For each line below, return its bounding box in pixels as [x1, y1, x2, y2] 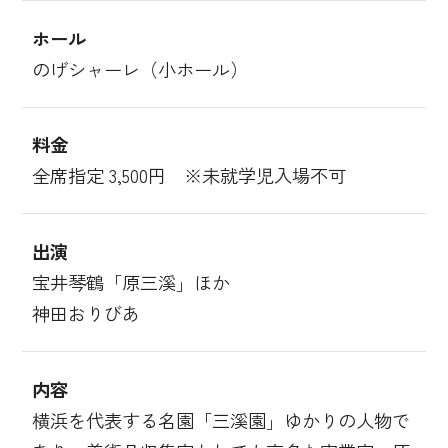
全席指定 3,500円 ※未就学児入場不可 [31, 162, 346, 189]
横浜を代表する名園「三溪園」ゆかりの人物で [31, 407, 410, 434]
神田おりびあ [31, 300, 140, 327]
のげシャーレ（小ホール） [31, 55, 248, 82]
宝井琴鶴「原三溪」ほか [31, 269, 230, 296]
